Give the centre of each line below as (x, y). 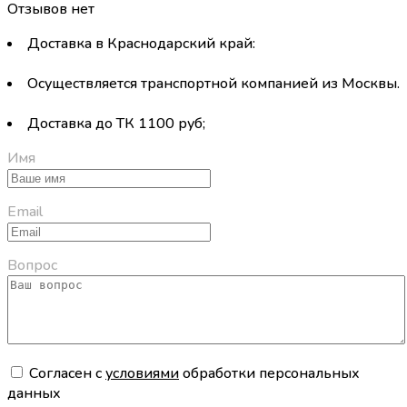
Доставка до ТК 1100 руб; (116, 124)
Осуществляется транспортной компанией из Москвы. (213, 84)
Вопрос (32, 266)
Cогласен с (67, 374)
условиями (142, 374)
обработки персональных (269, 374)
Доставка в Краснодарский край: (141, 44)
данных (34, 394)
